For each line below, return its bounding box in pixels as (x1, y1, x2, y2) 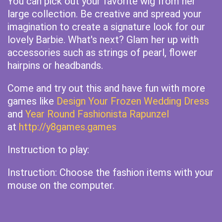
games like (7, 95, 56, 107)
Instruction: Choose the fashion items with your (7, 166, 214, 178)
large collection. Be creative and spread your (7, 8, 202, 20)
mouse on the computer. (7, 179, 114, 191)
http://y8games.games (19, 121, 116, 133)
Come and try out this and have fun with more (7, 82, 205, 94)
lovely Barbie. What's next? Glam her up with (7, 34, 199, 46)
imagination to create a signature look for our (7, 21, 205, 33)
